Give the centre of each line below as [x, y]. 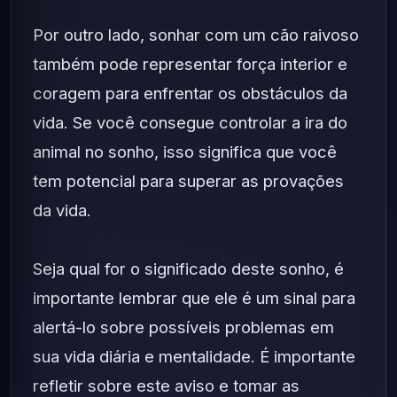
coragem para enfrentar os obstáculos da [190, 93]
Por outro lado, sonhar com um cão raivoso [196, 35]
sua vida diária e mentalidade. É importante [194, 356]
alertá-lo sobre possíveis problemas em [183, 327]
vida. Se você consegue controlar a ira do [190, 122]
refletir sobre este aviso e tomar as [166, 385]
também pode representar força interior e [190, 64]
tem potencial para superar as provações [188, 181]
